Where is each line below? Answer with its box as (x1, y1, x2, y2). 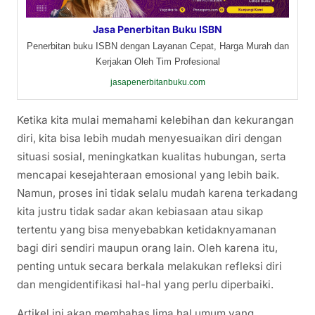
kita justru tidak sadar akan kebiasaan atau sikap (17, 205, 263, 219)
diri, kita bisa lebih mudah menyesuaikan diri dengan (17, 131, 282, 146)
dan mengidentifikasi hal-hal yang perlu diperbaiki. (17, 278, 274, 292)
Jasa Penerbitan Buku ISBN (93, 23, 222, 36)
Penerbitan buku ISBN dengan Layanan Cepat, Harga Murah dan (26, 41, 289, 52)
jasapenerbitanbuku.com (110, 77, 205, 88)
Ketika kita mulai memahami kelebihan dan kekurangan (17, 113, 294, 127)
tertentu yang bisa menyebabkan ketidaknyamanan (17, 223, 276, 237)
